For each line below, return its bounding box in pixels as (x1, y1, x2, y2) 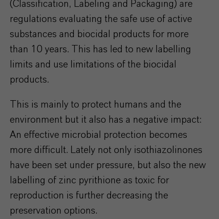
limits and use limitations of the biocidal (10, 60, 176, 69)
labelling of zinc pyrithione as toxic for (10, 175, 169, 185)
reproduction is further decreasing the (10, 191, 168, 200)
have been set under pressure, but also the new (10, 160, 206, 170)
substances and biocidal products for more (10, 29, 189, 39)
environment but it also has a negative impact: (10, 115, 201, 125)
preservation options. (10, 206, 97, 216)
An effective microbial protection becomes (10, 130, 187, 140)
